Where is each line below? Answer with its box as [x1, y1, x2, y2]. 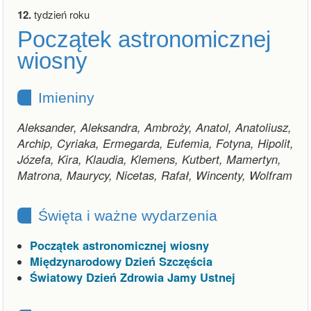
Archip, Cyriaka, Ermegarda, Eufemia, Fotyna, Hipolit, [17, 135, 294, 151]
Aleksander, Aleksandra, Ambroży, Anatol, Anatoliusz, [17, 119, 292, 135]
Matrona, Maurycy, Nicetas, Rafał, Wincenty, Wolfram [17, 167, 292, 183]
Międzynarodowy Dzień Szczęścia [30, 253, 212, 269]
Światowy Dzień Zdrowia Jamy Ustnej [30, 269, 235, 285]
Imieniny [38, 90, 94, 106]
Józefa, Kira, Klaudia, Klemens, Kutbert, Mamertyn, [17, 151, 281, 167]
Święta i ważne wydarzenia [38, 208, 217, 224]
